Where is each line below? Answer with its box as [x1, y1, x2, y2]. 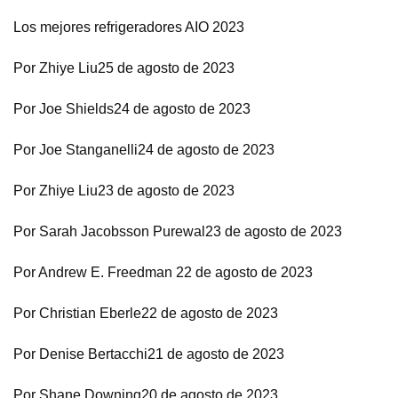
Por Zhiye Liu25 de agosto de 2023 [13, 60, 235, 76]
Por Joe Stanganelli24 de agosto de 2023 [13, 142, 275, 157]
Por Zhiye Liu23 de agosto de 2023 [13, 183, 235, 198]
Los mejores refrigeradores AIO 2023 [13, 20, 244, 35]
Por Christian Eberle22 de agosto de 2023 [13, 306, 278, 321]
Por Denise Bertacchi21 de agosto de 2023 [13, 346, 284, 362]
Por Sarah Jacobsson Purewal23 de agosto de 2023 [13, 224, 342, 239]
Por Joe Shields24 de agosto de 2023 [13, 101, 251, 116]
